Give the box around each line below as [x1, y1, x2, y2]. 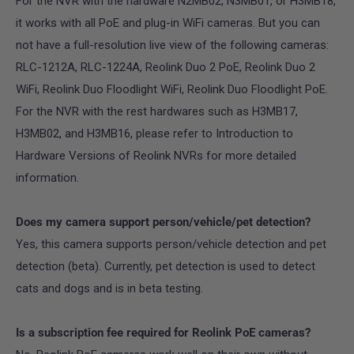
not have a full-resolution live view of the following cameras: [16, 37, 329, 52]
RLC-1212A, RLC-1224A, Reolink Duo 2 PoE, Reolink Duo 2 [16, 59, 315, 74]
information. [16, 170, 79, 185]
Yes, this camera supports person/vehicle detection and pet [16, 236, 326, 251]
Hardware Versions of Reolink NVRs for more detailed [16, 148, 296, 163]
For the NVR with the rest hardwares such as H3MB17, [16, 104, 298, 119]
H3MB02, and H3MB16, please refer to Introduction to [16, 126, 293, 141]
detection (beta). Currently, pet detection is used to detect [16, 258, 315, 273]
